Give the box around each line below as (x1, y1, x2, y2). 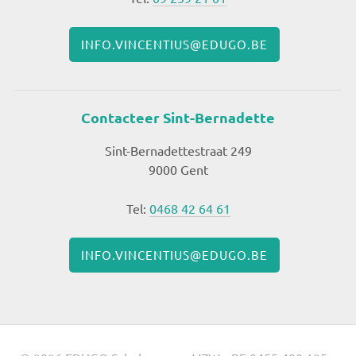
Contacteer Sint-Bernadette (81, 107, 275, 126)
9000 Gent (148, 161, 208, 177)
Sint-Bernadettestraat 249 (104, 141, 252, 158)
